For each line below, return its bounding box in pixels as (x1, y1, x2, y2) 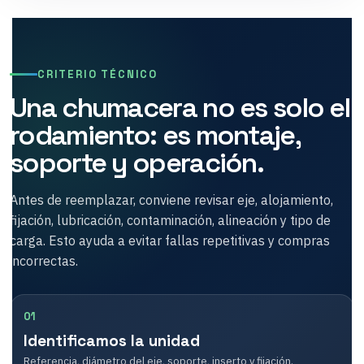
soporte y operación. (10, 145, 263, 180)
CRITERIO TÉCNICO (37, 67, 158, 81)
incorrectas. (10, 252, 78, 269)
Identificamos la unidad (24, 330, 200, 351)
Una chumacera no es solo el (10, 89, 350, 125)
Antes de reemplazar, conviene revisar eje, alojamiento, (10, 191, 333, 208)
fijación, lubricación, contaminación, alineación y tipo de (10, 211, 331, 228)
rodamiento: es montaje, (10, 117, 300, 153)
